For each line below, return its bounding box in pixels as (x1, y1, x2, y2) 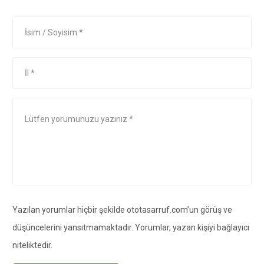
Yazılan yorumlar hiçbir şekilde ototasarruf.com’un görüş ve (12, 204, 232, 214)
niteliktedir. (12, 240, 52, 250)
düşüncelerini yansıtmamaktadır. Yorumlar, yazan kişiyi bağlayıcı (12, 222, 249, 232)
